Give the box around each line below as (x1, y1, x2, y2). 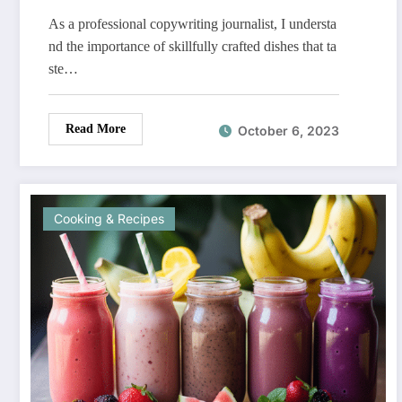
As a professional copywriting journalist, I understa (48, 16, 336, 32)
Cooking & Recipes (54, 211, 164, 227)
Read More (66, 122, 126, 136)
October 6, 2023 (238, 122, 339, 138)
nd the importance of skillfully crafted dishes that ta (48, 39, 336, 55)
